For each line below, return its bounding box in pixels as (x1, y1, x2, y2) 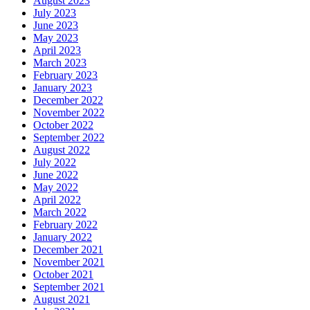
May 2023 (33, 32, 78, 44)
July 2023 (33, 7, 76, 19)
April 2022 (33, 194, 81, 206)
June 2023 (33, 19, 78, 32)
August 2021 (33, 293, 90, 306)
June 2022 (33, 169, 78, 181)
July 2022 (33, 156, 76, 169)
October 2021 (33, 268, 93, 281)
